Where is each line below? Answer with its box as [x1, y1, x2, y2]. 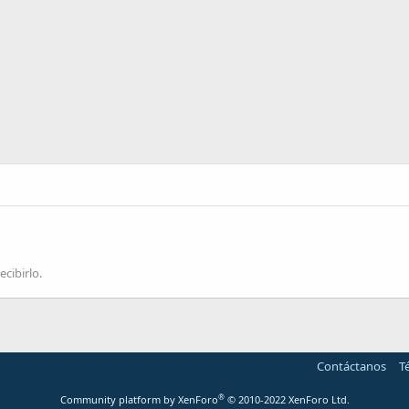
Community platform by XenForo [59, 393, 218, 406]
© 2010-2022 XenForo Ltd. [226, 393, 350, 406]
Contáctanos [316, 358, 386, 374]
